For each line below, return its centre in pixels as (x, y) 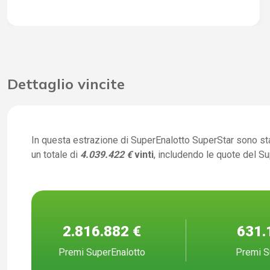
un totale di (56, 154)
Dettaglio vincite (66, 83)
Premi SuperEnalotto (102, 253)
